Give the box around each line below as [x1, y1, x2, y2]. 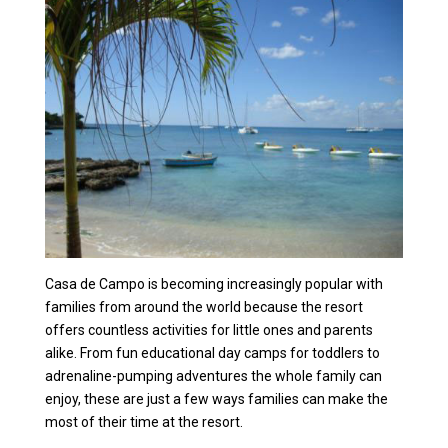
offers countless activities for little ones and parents [45, 322, 374, 339]
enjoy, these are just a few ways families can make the [45, 391, 389, 408]
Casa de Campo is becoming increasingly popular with [45, 276, 384, 293]
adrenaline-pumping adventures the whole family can [45, 368, 383, 385]
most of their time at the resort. [45, 414, 244, 431]
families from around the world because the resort [45, 299, 364, 316]
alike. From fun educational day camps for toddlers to [45, 345, 381, 362]
